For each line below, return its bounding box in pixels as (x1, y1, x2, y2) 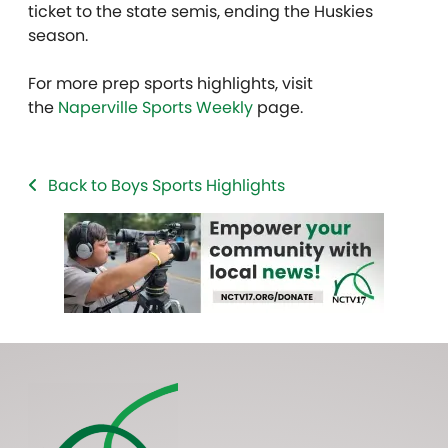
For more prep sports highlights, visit (28, 71, 313, 95)
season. (28, 23, 92, 47)
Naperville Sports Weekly (58, 95, 253, 119)
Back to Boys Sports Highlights (48, 173, 285, 197)
